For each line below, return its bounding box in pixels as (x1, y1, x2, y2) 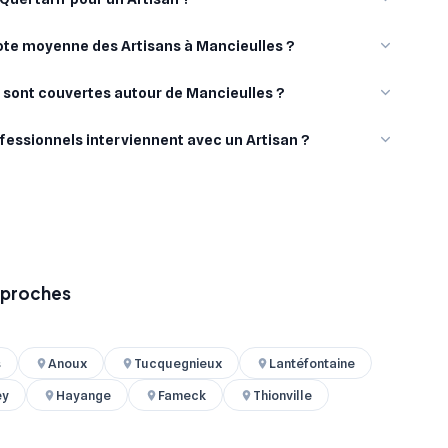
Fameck (158, 387, 206, 404)
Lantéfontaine (269, 355, 356, 372)
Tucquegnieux (134, 355, 222, 372)
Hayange (55, 387, 111, 404)
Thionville (253, 387, 313, 404)
